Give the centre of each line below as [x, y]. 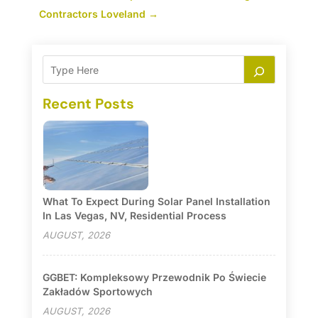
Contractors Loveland [92, 14]
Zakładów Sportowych [97, 292]
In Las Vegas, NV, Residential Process [134, 216]
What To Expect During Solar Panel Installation [156, 202]
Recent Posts [88, 104]
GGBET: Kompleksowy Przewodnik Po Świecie [154, 278]
